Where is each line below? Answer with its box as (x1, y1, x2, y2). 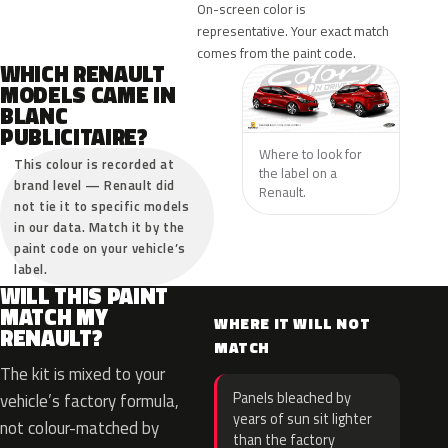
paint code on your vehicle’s (14, 238, 186, 258)
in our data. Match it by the (14, 217, 185, 237)
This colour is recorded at (14, 154, 175, 174)
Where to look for (258, 143, 362, 164)
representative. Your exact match (197, 21, 390, 41)
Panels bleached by (233, 387, 351, 409)
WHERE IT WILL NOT (214, 312, 371, 335)
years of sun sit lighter (233, 408, 372, 430)
